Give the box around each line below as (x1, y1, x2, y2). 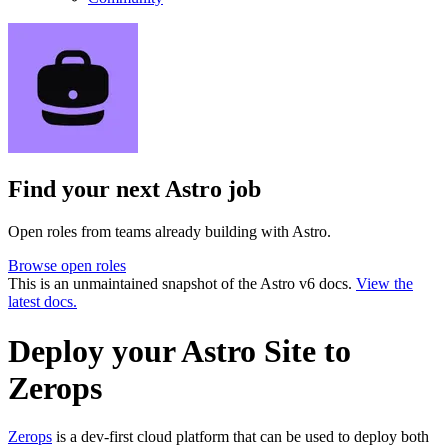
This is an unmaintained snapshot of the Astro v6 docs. (8, 275, 356, 293)
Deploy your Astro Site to (8, 332, 351, 369)
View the (356, 275, 413, 293)
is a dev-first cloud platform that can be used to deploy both (52, 428, 429, 446)
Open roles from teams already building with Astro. (8, 223, 331, 241)
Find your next (8, 176, 165, 203)
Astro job (165, 176, 261, 203)
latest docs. (8, 293, 77, 311)
